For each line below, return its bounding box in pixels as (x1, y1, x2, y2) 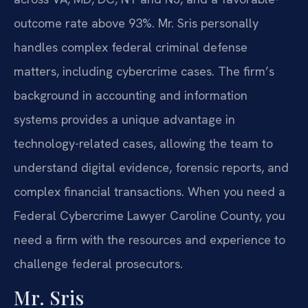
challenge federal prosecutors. (14, 256, 183, 272)
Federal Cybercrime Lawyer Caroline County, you (14, 208, 285, 224)
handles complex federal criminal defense (14, 39, 247, 56)
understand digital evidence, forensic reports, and (14, 159, 289, 176)
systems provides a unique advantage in (14, 111, 235, 128)
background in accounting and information (14, 87, 247, 104)
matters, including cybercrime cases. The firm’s (14, 63, 274, 80)
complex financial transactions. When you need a (14, 184, 285, 200)
